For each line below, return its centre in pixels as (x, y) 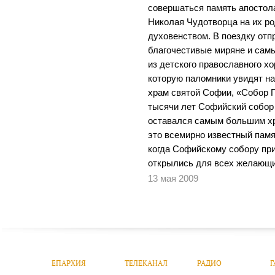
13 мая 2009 (173, 179)
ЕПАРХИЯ (69, 263)
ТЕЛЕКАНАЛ (146, 263)
